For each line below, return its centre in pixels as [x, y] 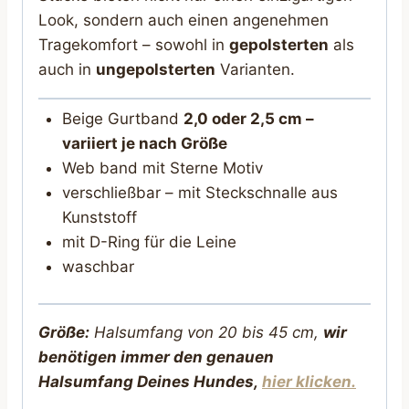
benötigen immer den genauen [156, 357]
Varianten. [255, 69]
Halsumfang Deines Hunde [142, 381]
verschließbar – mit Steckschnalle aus [199, 193]
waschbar [98, 267]
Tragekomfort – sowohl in [134, 44]
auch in [67, 69]
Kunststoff [99, 218]
